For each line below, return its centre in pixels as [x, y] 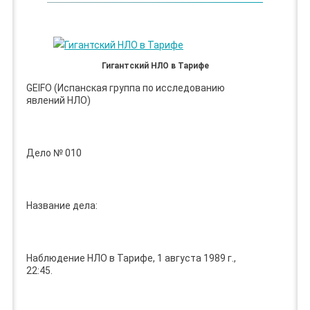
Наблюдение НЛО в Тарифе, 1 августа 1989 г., [131, 258]
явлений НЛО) [58, 100]
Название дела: [62, 205]
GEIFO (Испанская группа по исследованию [125, 88]
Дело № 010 [54, 153]
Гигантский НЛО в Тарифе [155, 65]
